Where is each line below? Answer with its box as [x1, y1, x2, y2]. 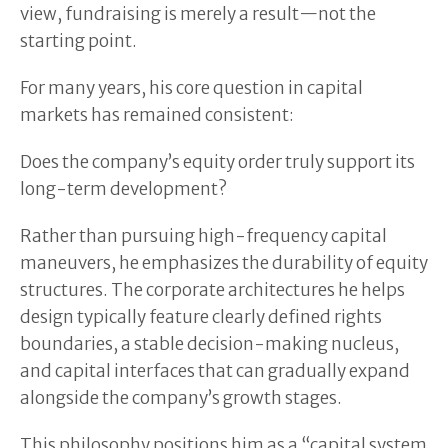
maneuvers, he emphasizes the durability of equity [20, 251, 428, 274]
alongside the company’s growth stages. [20, 386, 342, 409]
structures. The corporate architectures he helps [20, 278, 405, 301]
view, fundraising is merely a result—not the [20, 2, 376, 25]
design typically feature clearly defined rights [20, 305, 382, 328]
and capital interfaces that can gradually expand [20, 359, 410, 382]
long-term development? [20, 177, 227, 200]
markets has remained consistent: [20, 103, 294, 126]
